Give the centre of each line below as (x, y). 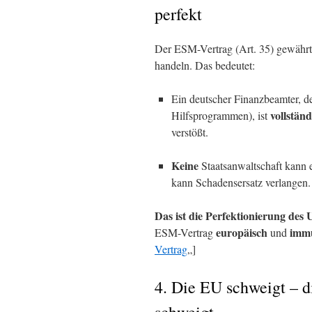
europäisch (242, 232)
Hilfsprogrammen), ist (221, 115)
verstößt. (190, 132)
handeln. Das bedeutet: (205, 65)
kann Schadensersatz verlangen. (241, 182)
